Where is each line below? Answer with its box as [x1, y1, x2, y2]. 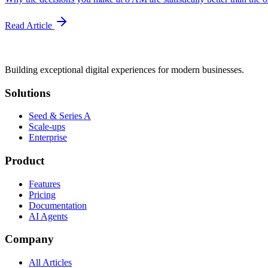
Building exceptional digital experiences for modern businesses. [5, 64, 244, 75]
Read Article [5, 20, 54, 31]
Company [5, 233, 54, 246]
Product [5, 154, 44, 167]
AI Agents [29, 211, 68, 221]
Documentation [29, 200, 87, 211]
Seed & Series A [29, 111, 91, 121]
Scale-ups [29, 121, 65, 132]
